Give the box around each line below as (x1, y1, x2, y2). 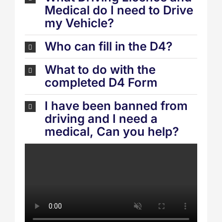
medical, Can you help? (45, 124, 179, 139)
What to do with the (45, 62, 156, 77)
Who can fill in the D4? (45, 39, 172, 54)
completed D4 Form (45, 75, 158, 90)
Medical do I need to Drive (45, 3, 193, 17)
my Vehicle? (45, 16, 114, 30)
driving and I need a (45, 111, 158, 126)
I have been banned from (45, 99, 188, 113)
